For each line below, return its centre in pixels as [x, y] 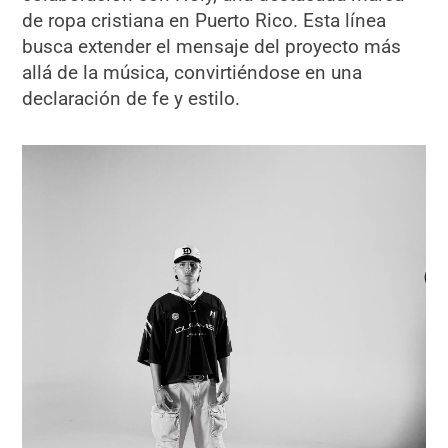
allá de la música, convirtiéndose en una [192, 73]
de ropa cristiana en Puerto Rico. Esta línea [204, 21]
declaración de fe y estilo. [131, 99]
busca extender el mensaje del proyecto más [212, 47]
